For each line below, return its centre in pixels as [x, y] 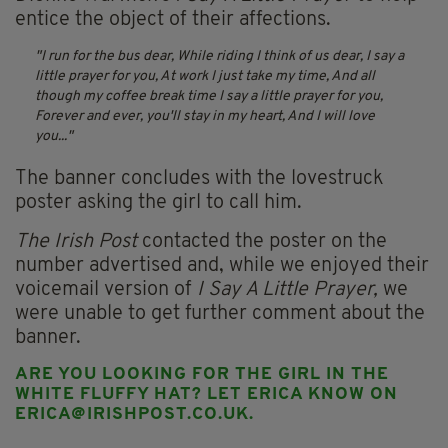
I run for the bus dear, [107, 57]
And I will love [331, 117]
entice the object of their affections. [173, 20]
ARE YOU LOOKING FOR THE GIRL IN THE [202, 375]
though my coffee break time [125, 97]
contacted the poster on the [262, 242]
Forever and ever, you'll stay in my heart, [160, 117]
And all [353, 77]
